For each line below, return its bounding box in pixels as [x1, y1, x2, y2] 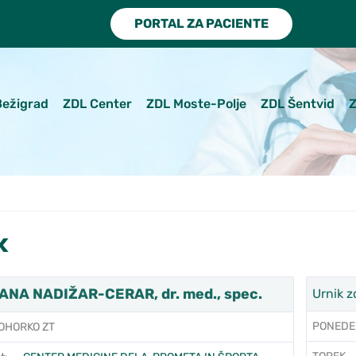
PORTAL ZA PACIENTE [133, 16, 269, 31]
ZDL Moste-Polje [146, 95, 246, 111]
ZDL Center [63, 95, 132, 111]
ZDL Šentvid [261, 95, 335, 111]
